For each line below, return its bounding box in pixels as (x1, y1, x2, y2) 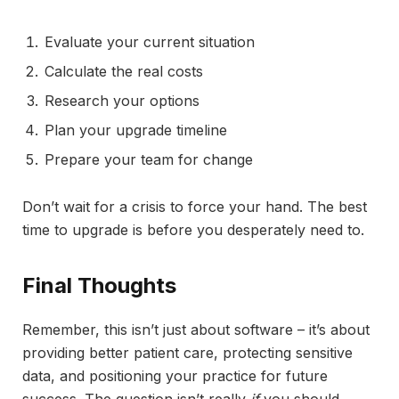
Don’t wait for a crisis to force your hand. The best (22, 198, 367, 216)
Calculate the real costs (45, 62, 203, 81)
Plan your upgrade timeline (45, 121, 227, 140)
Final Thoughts (22, 273, 176, 299)
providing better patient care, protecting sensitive (22, 344, 353, 362)
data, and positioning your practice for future (22, 367, 328, 386)
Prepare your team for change (45, 151, 253, 169)
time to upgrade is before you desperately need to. (22, 221, 364, 240)
